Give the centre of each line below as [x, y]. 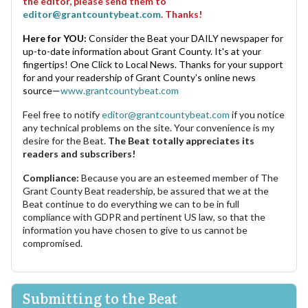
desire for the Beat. [65, 140]
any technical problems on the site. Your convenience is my [148, 127]
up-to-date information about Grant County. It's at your [142, 51]
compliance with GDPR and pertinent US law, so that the [144, 217]
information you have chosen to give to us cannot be [135, 230]
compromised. [53, 243]
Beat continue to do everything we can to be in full [131, 203]
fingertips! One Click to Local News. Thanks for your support [153, 64]
